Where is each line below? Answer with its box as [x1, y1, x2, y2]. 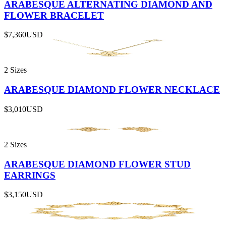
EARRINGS [4, 169, 55, 181]
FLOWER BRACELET [4, 10, 104, 21]
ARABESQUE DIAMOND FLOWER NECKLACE [4, 84, 220, 95]
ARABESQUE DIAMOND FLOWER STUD [4, 158, 191, 169]
